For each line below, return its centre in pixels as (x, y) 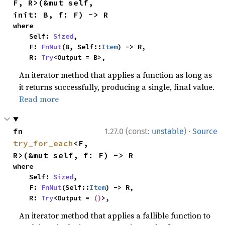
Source (205, 131)
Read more (39, 99)
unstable (168, 131)
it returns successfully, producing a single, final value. (117, 87)
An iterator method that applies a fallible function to (115, 215)
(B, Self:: (82, 47)
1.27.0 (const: (128, 131)
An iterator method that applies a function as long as (116, 75)
